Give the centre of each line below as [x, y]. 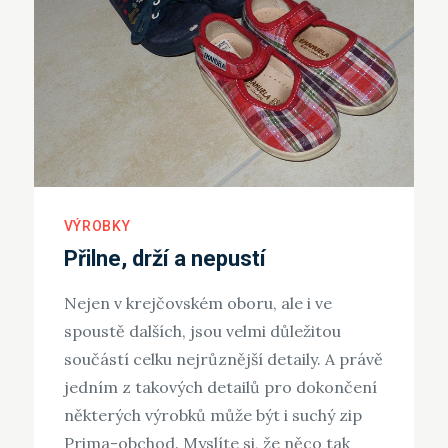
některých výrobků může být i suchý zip [212, 415]
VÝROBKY [97, 226]
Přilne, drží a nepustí [164, 259]
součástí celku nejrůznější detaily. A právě [223, 359]
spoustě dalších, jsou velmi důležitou [202, 331]
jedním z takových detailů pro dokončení [220, 387]
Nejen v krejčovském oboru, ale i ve [197, 303]
